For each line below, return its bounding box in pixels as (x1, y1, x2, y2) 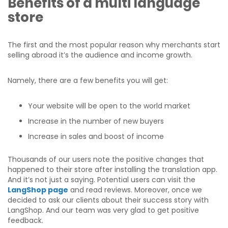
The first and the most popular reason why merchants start (8, 39, 220, 50)
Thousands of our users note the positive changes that (8, 154, 204, 164)
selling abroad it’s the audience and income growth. (8, 49, 196, 60)
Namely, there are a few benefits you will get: (8, 75, 168, 85)
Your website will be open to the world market (28, 100, 190, 111)
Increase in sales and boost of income (28, 131, 164, 141)
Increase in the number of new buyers (28, 116, 164, 126)
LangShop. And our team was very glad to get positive (8, 205, 199, 215)
